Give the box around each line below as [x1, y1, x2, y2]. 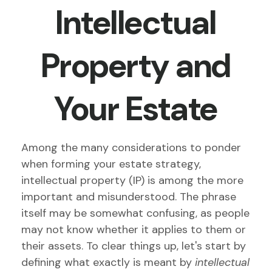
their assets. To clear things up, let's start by [21, 239, 246, 253]
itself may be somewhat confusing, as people [21, 206, 250, 220]
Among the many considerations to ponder [21, 140, 241, 155]
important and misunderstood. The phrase [21, 189, 236, 204]
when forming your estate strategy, [21, 157, 201, 171]
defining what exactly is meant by [21, 255, 195, 270]
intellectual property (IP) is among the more [21, 173, 243, 188]
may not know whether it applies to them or [21, 222, 246, 237]
